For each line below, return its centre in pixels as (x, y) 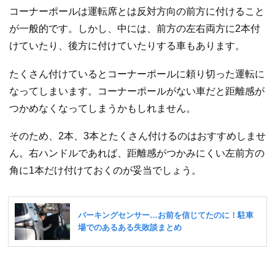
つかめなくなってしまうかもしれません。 (103, 108)
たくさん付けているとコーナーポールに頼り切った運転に (137, 74)
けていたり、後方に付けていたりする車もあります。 (127, 46)
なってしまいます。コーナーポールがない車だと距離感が (137, 91)
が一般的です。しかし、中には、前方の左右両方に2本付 (135, 29)
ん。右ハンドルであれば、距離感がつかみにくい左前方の (137, 153)
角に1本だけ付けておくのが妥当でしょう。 (105, 171)
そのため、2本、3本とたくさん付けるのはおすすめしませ (137, 136)
